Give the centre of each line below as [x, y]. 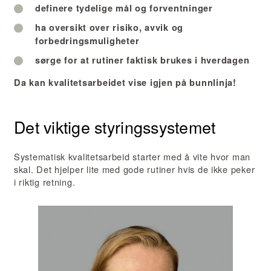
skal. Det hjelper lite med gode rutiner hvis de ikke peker [135, 169]
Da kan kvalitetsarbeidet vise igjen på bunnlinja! [125, 82]
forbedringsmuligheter [87, 41]
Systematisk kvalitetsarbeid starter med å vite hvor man [132, 157]
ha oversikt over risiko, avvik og [109, 28]
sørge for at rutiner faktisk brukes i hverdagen [142, 60]
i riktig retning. [45, 182]
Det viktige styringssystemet [115, 126]
